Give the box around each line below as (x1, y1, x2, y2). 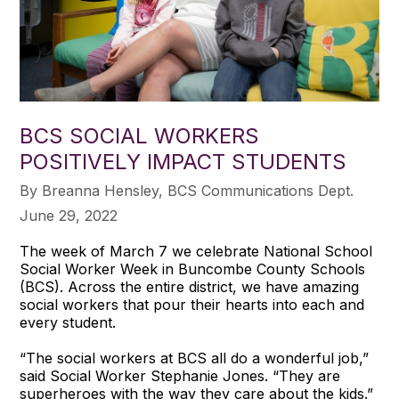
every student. (20, 313, 117, 331)
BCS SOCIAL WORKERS (20, 122, 260, 149)
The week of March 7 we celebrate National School (20, 241, 373, 260)
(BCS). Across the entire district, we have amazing (20, 277, 360, 296)
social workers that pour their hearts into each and (20, 295, 365, 313)
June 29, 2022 (20, 206, 118, 224)
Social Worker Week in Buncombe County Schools (20, 259, 366, 278)
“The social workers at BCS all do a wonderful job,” (20, 348, 370, 367)
